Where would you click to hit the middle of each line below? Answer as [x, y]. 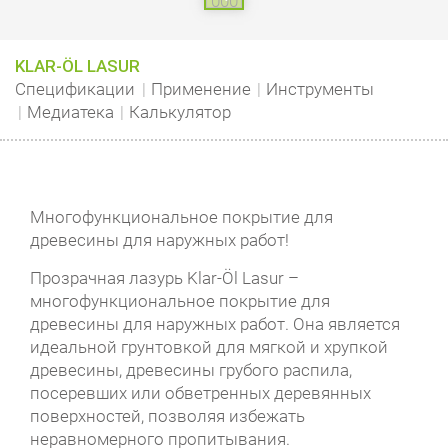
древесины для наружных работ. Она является [215, 324]
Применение [200, 89]
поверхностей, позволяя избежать [167, 416]
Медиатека [70, 112]
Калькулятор [180, 112]
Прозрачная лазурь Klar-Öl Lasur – [164, 278]
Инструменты [320, 89]
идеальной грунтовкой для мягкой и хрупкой [209, 347]
